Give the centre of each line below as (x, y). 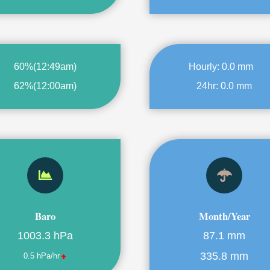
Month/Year (224, 216)
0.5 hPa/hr (41, 256)
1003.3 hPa (46, 236)
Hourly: (205, 67)
